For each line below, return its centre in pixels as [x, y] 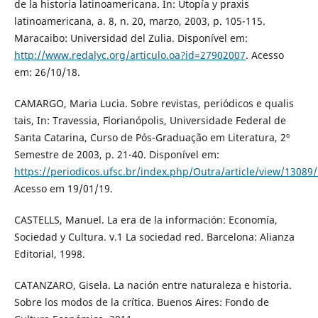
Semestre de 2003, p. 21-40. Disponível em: [116, 155]
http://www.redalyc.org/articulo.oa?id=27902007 [130, 55]
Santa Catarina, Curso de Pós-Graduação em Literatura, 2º [152, 138]
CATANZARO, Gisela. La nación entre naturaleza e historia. [153, 285]
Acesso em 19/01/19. [63, 189]
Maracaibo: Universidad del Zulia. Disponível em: [131, 38]
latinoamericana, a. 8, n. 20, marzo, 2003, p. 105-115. [139, 21]
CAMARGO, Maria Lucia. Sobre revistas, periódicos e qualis [154, 104]
